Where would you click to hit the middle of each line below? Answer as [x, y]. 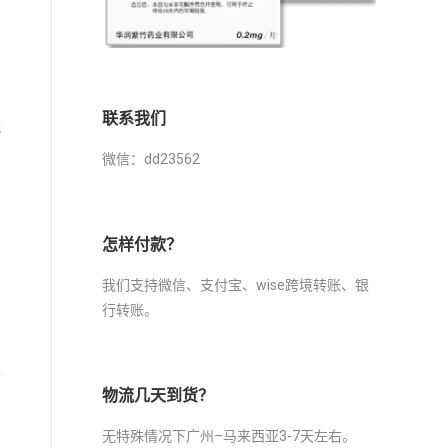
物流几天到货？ [158, 395]
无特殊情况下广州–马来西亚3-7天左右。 [229, 435]
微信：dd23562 [151, 158]
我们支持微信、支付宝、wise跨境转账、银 [235, 284]
